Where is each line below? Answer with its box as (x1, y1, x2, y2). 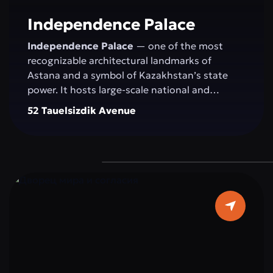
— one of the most (133, 40, 223, 52)
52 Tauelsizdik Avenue (27, 104, 136, 116)
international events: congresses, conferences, (27, 98, 243, 110)
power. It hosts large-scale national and (27, 83, 210, 96)
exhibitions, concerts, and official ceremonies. (27, 113, 238, 125)
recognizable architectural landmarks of (27, 54, 211, 66)
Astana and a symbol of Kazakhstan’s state (27, 69, 228, 81)
